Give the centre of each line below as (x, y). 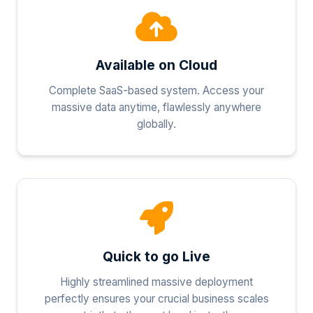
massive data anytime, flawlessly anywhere (156, 107)
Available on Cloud (156, 65)
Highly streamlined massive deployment (156, 282)
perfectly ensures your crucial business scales (156, 298)
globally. (156, 124)
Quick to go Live (156, 256)
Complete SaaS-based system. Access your (156, 90)
